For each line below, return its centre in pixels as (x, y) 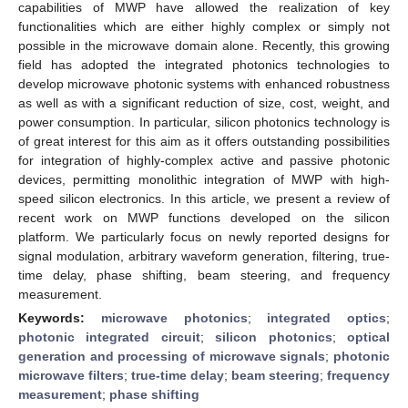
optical (369, 337)
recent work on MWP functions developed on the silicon (204, 217)
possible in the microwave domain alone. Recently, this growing (204, 45)
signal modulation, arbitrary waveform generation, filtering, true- (204, 255)
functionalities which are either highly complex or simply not (204, 26)
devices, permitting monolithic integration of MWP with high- (204, 179)
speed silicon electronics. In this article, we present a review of (204, 198)
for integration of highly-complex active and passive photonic (204, 160)
